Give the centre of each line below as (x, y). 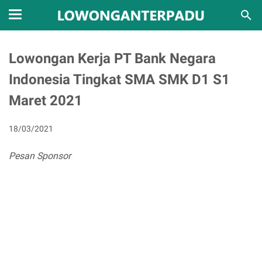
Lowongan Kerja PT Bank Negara (112, 58)
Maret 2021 (46, 101)
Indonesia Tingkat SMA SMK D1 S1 (119, 80)
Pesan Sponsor (40, 156)
